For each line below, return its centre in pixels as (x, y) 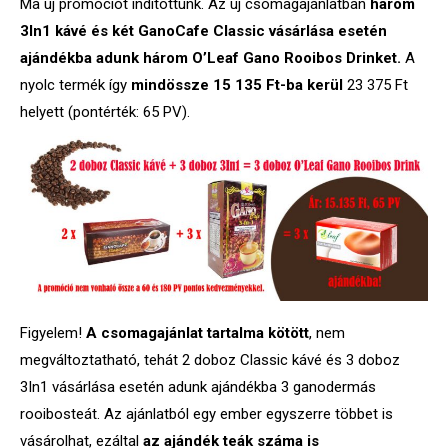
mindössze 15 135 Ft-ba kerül (237, 85)
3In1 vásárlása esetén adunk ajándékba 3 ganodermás (198, 387)
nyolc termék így (75, 85)
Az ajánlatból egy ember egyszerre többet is (248, 414)
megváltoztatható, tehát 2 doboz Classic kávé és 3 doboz (210, 360)
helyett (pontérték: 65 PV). (105, 112)
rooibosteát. (62, 414)
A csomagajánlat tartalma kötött (197, 333)
